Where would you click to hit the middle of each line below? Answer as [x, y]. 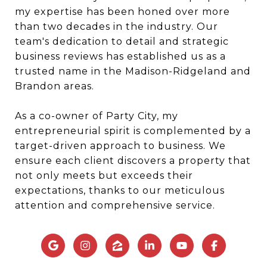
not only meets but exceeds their [104, 176]
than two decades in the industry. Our [117, 27]
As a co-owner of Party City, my [97, 116]
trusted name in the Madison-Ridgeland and [133, 72]
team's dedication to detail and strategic [122, 42]
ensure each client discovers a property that [133, 161]
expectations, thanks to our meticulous [120, 191]
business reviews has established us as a [120, 57]
